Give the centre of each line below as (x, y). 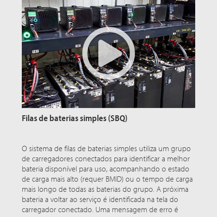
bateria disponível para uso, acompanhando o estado (106, 168)
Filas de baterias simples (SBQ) (75, 118)
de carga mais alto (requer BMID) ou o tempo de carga (107, 178)
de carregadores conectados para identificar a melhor (106, 158)
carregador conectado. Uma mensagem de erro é (100, 209)
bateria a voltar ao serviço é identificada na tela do (100, 199)
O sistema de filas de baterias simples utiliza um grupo (106, 148)
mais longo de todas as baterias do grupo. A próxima (105, 189)
